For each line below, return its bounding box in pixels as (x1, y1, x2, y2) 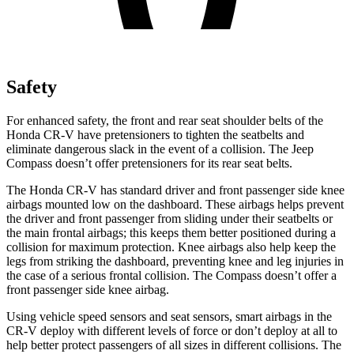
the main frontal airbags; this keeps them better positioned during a (6, 225, 336, 239)
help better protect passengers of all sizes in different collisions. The (6, 337, 341, 352)
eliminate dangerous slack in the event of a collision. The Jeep (6, 141, 314, 156)
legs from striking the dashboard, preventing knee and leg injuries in (6, 254, 344, 268)
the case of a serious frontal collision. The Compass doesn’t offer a (6, 268, 337, 282)
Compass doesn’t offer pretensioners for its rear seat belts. (6, 156, 292, 170)
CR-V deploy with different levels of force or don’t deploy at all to (6, 323, 337, 337)
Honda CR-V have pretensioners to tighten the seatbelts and (6, 127, 304, 141)
